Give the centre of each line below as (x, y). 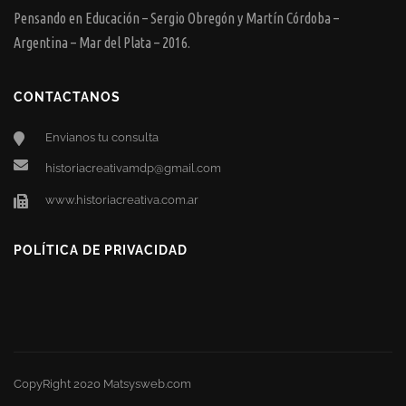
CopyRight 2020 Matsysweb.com (102, 384)
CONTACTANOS (67, 97)
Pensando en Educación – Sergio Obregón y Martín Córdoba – (176, 19)
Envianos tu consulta (102, 138)
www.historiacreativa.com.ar (122, 200)
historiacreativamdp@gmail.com (133, 169)
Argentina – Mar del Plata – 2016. (102, 43)
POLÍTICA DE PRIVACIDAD (101, 251)
